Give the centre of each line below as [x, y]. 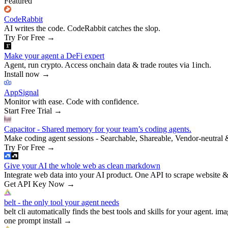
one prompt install [33, 220]
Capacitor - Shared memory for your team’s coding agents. [98, 129]
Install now [22, 74]
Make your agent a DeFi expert [54, 55]
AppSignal [21, 92]
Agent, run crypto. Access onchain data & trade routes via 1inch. [108, 65]
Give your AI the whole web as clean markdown [82, 165]
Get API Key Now [34, 184]
